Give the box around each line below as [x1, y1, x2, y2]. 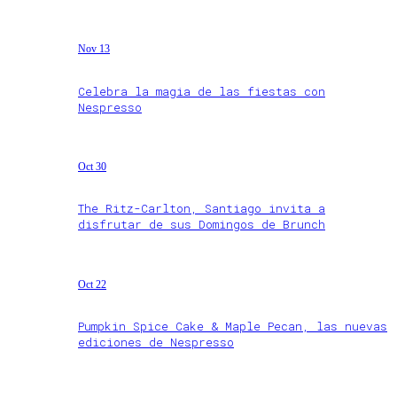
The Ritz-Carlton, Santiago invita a [78, 200, 325, 217]
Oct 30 [78, 160, 106, 173]
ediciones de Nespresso [78, 333, 234, 350]
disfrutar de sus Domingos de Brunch [78, 216, 325, 233]
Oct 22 [78, 277, 106, 291]
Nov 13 [78, 43, 110, 56]
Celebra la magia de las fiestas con [78, 82, 325, 99]
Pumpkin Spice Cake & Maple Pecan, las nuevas [78, 317, 387, 334]
